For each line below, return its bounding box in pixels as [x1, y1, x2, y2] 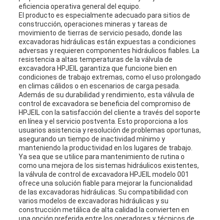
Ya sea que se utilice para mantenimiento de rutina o [18, 152, 185, 161]
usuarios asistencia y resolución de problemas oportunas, [18, 126, 201, 134]
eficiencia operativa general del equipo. [18, 2, 140, 10]
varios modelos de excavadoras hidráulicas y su [18, 196, 168, 205]
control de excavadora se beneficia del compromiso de [18, 99, 191, 108]
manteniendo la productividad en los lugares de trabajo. [18, 143, 192, 152]
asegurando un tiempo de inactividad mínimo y [18, 135, 165, 143]
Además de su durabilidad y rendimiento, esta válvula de [18, 90, 194, 99]
